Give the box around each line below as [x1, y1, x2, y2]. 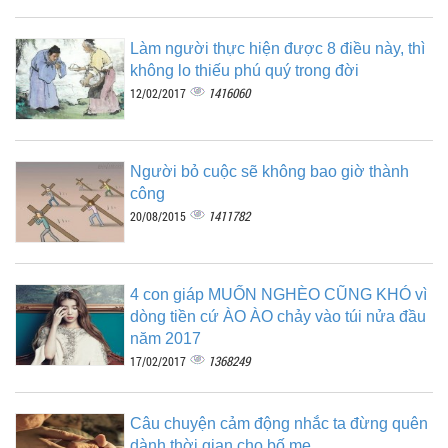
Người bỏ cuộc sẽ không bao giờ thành [130, 162, 409, 180]
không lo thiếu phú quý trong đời [130, 61, 359, 79]
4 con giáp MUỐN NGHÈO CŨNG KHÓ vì [130, 285, 427, 303]
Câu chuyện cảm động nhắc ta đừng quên [130, 414, 428, 432]
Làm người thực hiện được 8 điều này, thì [130, 39, 425, 57]
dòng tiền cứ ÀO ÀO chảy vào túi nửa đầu [130, 307, 426, 325]
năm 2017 [130, 329, 201, 347]
